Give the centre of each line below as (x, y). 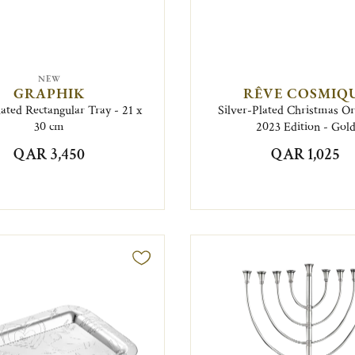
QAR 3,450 (50, 154)
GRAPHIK (50, 93)
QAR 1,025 (306, 154)
